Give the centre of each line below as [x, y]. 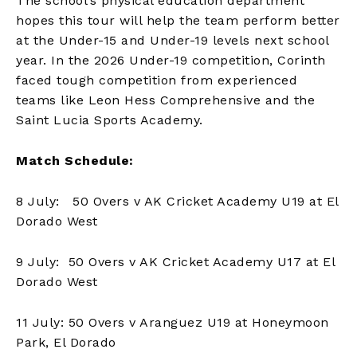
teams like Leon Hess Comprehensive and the [165, 100]
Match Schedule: [75, 160]
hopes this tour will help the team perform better [178, 20]
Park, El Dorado [66, 342]
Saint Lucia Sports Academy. [110, 120]
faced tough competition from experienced [157, 80]
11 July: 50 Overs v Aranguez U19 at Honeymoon [173, 322]
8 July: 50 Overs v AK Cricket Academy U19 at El [177, 201]
